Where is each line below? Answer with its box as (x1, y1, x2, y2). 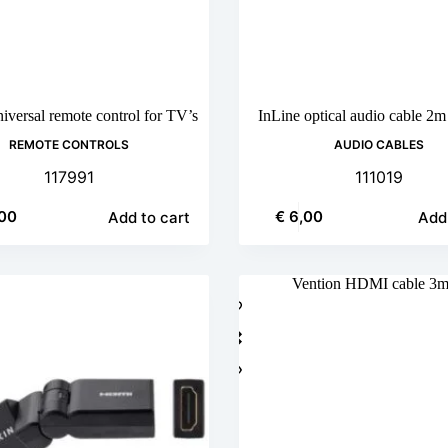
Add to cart (108, 207, 191, 227)
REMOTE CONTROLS (9, 136, 130, 152)
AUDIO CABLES (333, 136, 424, 152)
